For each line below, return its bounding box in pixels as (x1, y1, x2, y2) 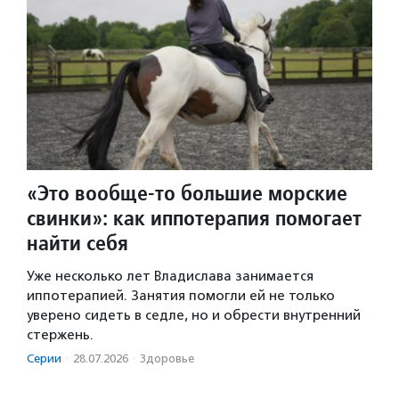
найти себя (27, 228, 128, 256)
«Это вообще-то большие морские (27, 178, 347, 207)
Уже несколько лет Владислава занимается (27, 267, 313, 284)
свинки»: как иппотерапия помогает (27, 203, 362, 232)
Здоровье (140, 351, 194, 365)
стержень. (27, 326, 94, 343)
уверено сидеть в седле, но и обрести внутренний (27, 306, 361, 323)
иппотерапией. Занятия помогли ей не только (27, 287, 335, 304)
